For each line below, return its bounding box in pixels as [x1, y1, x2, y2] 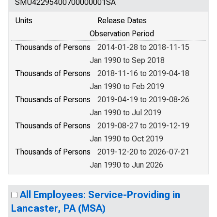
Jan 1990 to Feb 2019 [90, 82, 164, 91]
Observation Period [90, 29, 154, 38]
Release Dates [97, 16, 147, 25]
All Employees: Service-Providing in [20, 189, 180, 201]
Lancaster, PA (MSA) [11, 202, 106, 214]
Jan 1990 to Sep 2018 [90, 56, 165, 65]
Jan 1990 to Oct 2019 [90, 134, 163, 143]
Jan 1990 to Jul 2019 [90, 108, 161, 117]
